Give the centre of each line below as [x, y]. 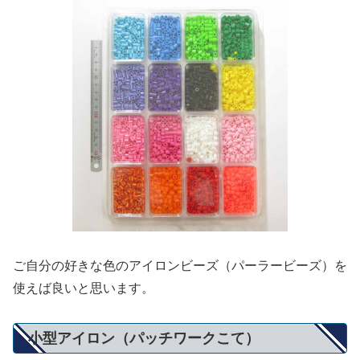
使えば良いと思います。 [84, 288]
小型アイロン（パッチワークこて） [144, 339]
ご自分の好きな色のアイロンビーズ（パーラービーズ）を [180, 266]
